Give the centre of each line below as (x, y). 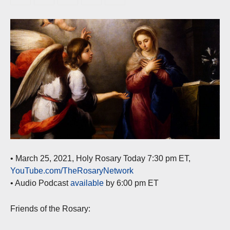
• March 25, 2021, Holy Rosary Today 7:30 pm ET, (100, 158)
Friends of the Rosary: (50, 208)
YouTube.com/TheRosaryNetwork (72, 170)
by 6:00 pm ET (131, 183)
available (87, 183)
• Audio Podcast (40, 183)
